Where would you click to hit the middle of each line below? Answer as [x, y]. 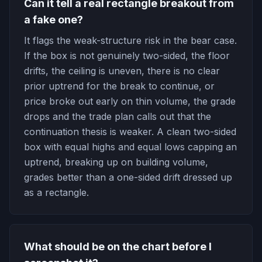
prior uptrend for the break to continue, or [119, 86]
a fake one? [54, 20]
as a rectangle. [56, 192]
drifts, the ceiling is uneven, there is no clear [122, 71]
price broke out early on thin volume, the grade [130, 101]
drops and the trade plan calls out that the [118, 116]
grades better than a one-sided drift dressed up [128, 177]
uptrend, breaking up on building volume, [116, 162]
